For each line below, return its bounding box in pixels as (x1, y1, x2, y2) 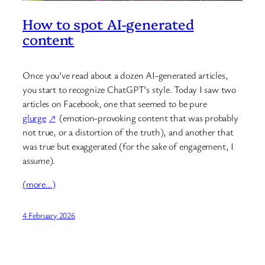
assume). (22, 153, 56, 167)
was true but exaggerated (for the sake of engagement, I (22, 139, 234, 153)
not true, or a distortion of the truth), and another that (22, 125, 234, 138)
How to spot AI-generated (22, 14, 194, 34)
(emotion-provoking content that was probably (57, 111, 238, 124)
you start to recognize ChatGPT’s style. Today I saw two (22, 82, 236, 96)
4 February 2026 (22, 209, 75, 221)
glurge (22, 111, 46, 124)
